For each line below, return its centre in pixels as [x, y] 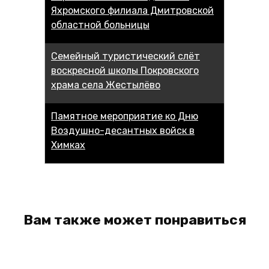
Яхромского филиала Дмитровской [132, 11]
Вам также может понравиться [134, 220]
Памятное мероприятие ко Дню [125, 116]
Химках [68, 145]
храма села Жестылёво [106, 85]
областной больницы [100, 25]
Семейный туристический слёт [125, 56]
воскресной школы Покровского [125, 71]
